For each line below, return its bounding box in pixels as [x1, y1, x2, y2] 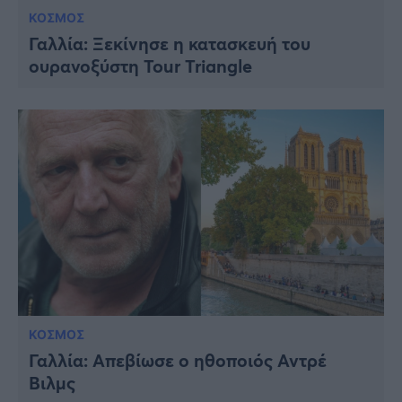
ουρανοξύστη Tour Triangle [29, 54, 252, 79]
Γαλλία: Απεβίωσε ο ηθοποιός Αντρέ [29, 347, 327, 372]
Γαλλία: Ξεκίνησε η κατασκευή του [29, 31, 310, 57]
